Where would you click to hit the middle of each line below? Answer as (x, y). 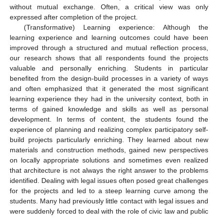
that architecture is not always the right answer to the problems (109, 171)
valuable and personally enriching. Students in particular (109, 68)
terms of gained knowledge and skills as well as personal (109, 109)
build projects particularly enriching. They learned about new (109, 140)
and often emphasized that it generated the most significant (109, 89)
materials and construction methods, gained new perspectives (109, 150)
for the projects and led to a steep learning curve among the (109, 191)
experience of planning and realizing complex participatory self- (109, 130)
